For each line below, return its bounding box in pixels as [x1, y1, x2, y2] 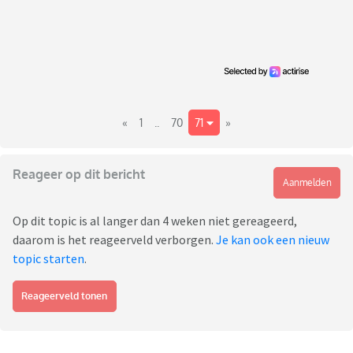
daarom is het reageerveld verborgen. [13, 231, 216, 247]
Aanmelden [282, 176, 332, 188]
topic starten [13, 250, 84, 266]
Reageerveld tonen [21, 289, 108, 302]
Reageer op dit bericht [13, 165, 145, 182]
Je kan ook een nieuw [216, 231, 329, 247]
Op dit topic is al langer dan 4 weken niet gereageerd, [13, 212, 297, 229]
